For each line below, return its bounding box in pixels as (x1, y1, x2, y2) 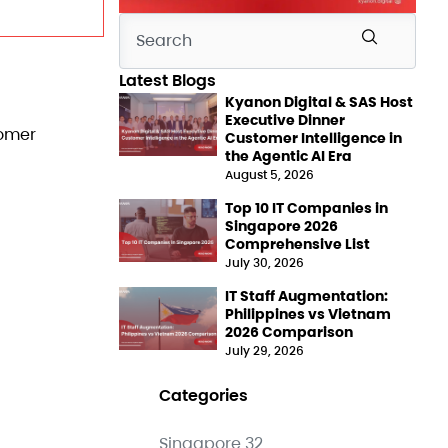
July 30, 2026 (224, 253, 304, 271)
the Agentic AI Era (224, 145, 352, 166)
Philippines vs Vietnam (224, 303, 391, 324)
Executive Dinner (224, 109, 345, 130)
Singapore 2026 (224, 215, 338, 236)
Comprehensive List (224, 233, 370, 254)
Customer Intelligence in (224, 127, 402, 148)
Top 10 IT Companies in (224, 197, 388, 218)
